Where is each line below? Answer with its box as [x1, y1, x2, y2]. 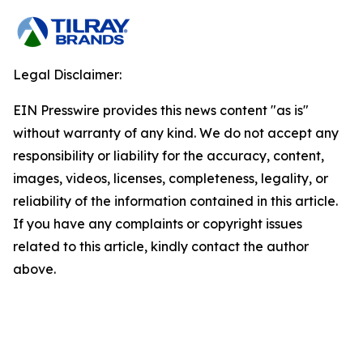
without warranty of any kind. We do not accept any [13, 125, 339, 141]
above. [13, 261, 56, 277]
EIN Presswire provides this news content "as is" [13, 102, 309, 118]
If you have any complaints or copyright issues [13, 216, 302, 232]
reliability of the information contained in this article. [13, 193, 338, 209]
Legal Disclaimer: [13, 66, 122, 83]
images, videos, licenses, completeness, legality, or [13, 170, 328, 186]
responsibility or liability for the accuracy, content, [13, 147, 324, 164]
